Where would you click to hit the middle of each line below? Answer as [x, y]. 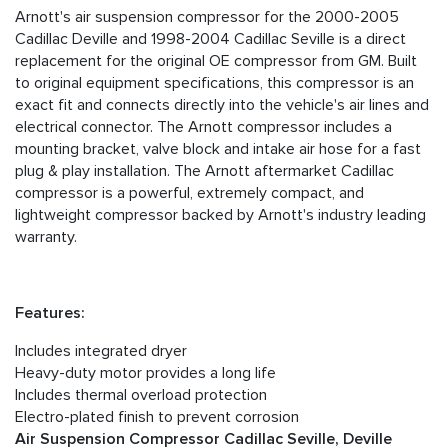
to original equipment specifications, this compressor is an [214, 83]
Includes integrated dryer [101, 351]
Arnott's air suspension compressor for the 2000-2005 [207, 17]
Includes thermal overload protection [141, 395]
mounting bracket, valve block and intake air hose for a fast [218, 149]
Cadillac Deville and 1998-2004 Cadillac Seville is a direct [210, 39]
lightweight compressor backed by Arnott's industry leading [220, 215]
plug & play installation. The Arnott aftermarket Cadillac [204, 171]
